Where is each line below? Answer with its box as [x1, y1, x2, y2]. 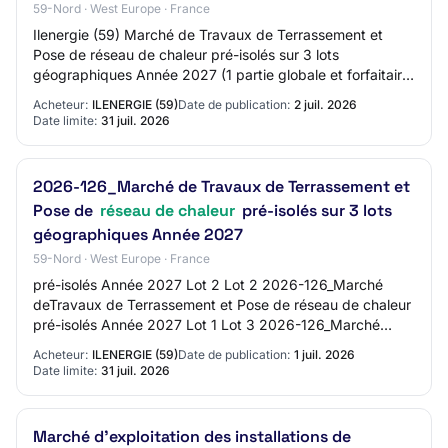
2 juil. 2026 [294, 97, 357, 112]
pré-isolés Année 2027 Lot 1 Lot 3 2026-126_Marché [33, 316, 380, 333]
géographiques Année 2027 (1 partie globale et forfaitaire [33, 66, 410, 83]
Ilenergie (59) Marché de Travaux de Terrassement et [33, 26, 383, 43]
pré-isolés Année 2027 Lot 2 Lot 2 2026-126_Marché [33, 276, 383, 293]
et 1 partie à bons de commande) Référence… [33, 86, 332, 103]
